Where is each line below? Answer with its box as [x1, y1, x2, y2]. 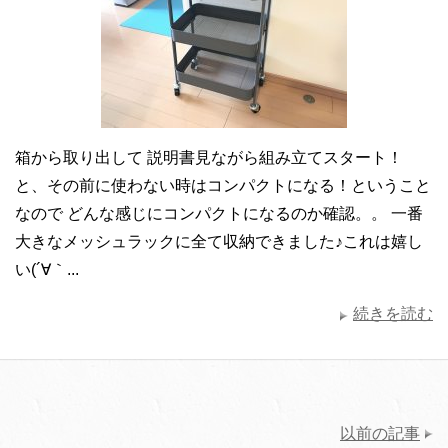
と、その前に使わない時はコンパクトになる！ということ [15, 177, 431, 195]
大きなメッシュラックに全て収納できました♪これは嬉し [15, 233, 423, 251]
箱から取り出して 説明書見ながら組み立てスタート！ [15, 149, 403, 167]
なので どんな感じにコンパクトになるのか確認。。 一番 [15, 205, 423, 223]
